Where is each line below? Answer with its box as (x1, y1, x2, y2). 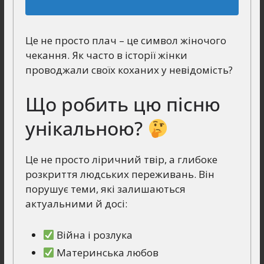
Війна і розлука (54, 227, 133, 242)
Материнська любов (54, 245, 159, 259)
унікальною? (25, 115, 147, 141)
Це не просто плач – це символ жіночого (25, 33, 226, 47)
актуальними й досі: (25, 197, 127, 211)
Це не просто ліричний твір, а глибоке (25, 153, 217, 167)
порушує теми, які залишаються (25, 182, 186, 196)
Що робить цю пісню (25, 91, 220, 117)
